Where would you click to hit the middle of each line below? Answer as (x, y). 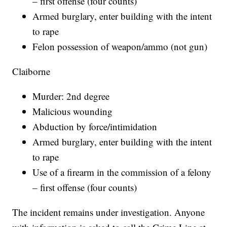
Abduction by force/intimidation (95, 127)
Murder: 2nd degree (71, 96)
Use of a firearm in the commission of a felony (122, 172)
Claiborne (31, 71)
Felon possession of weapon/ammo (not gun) (120, 47)
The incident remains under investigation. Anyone (109, 212)
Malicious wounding (73, 111)
